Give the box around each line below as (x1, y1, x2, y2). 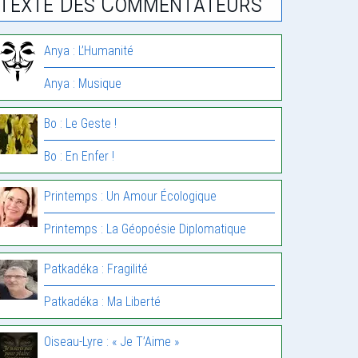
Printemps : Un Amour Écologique (44, 189, 217, 205)
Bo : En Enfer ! (44, 149, 115, 165)
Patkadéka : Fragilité (44, 261, 149, 277)
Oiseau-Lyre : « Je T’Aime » (44, 334, 180, 350)
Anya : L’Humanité (44, 43, 134, 59)
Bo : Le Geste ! (44, 116, 117, 132)
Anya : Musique (44, 76, 122, 92)
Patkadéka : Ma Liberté (44, 294, 161, 310)
